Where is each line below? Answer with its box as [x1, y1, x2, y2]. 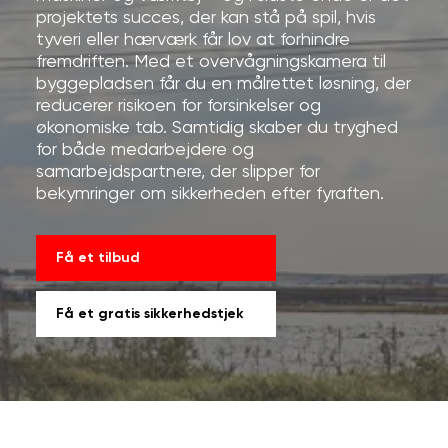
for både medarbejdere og [35, 141, 254, 159]
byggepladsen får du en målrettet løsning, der [35, 75, 411, 93]
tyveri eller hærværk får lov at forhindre [35, 31, 350, 49]
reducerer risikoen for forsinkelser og [35, 97, 321, 115]
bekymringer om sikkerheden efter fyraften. [35, 185, 384, 203]
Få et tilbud [55, 251, 140, 265]
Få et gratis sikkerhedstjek [55, 307, 244, 321]
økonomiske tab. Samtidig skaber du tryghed [35, 119, 398, 137]
